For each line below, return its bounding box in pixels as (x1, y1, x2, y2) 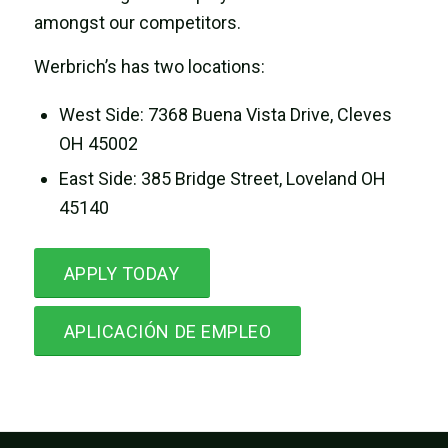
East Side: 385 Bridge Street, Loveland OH (58, 167, 386, 189)
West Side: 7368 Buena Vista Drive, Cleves (58, 103, 392, 125)
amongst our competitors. (33, 12, 241, 34)
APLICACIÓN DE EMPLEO (63, 320, 272, 342)
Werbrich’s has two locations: (33, 56, 273, 78)
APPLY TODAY (63, 262, 180, 284)
